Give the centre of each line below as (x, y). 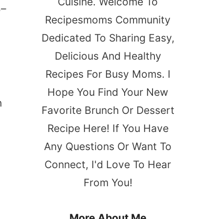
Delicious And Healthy (108, 56)
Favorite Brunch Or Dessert (108, 110)
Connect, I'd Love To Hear (108, 164)
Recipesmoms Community (108, 20)
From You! (108, 182)
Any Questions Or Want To (108, 146)
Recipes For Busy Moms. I (108, 74)
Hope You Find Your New (108, 92)
